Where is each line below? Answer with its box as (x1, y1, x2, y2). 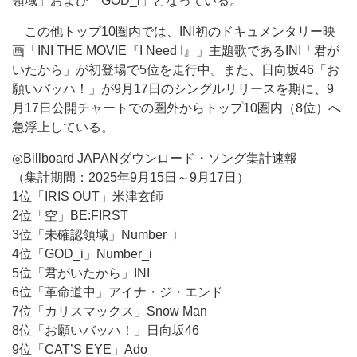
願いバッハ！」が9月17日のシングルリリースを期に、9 (12, 82, 334, 96)
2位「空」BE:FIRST (12, 209, 128, 222)
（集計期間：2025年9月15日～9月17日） (12, 171, 249, 184)
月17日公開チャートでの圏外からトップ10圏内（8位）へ (12, 101, 341, 115)
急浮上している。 (12, 120, 114, 134)
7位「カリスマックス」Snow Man (12, 304, 207, 318)
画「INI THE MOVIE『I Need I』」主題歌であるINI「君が (12, 44, 339, 57)
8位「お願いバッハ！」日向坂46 (12, 324, 199, 337)
